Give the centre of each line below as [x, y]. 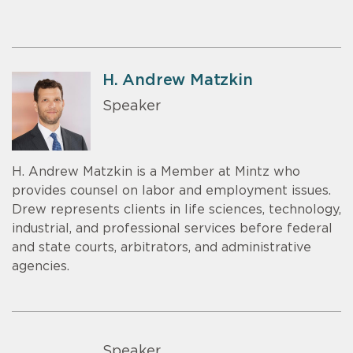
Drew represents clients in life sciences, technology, [176, 210]
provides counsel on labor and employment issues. [171, 191]
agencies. [41, 267]
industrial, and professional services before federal [172, 229]
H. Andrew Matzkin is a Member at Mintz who [156, 172]
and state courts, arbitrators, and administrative [162, 248]
